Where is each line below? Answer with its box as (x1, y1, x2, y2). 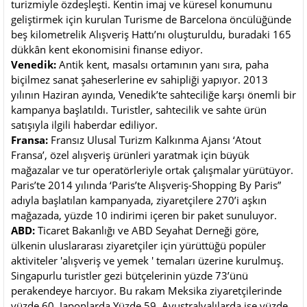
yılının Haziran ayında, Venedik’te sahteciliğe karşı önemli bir (11, 88, 296, 102)
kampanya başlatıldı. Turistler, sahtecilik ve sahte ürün (11, 103, 267, 117)
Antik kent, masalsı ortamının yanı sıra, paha (59, 58, 269, 72)
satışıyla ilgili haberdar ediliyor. (11, 118, 158, 132)
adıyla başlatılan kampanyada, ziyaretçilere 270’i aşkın (11, 193, 267, 208)
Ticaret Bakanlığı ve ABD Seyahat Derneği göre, (38, 223, 259, 238)
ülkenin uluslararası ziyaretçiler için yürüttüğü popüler (11, 238, 266, 253)
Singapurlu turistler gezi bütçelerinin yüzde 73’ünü (11, 269, 248, 283)
